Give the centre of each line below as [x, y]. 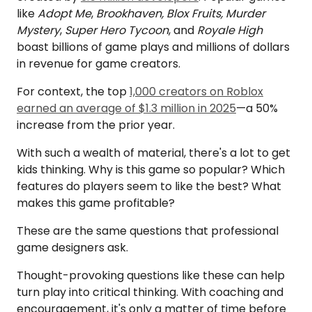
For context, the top [73, 92]
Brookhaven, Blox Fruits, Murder [181, 14]
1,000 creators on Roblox [196, 92]
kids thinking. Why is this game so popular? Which [151, 170]
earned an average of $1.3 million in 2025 [126, 109]
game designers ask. [72, 248]
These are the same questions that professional [148, 231]
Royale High [230, 31]
